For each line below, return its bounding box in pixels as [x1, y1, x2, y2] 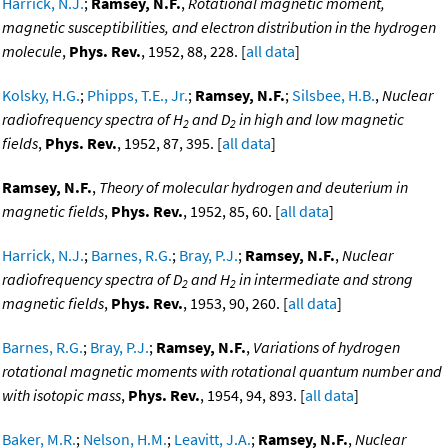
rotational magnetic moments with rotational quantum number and [2, 361, 442, 382]
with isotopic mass [2, 385, 121, 406]
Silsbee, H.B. [292, 85, 375, 106]
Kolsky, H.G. [2, 85, 80, 106]
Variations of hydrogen [253, 337, 400, 358]
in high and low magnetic [236, 109, 404, 130]
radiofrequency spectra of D [2, 269, 182, 290]
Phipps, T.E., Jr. [87, 85, 188, 106]
